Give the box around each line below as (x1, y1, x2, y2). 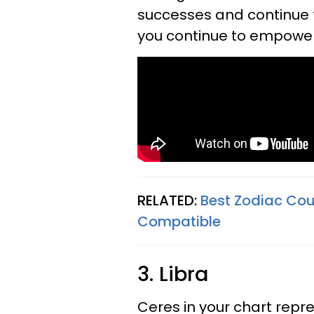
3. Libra (137, 260, 209, 288)
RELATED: (137, 191, 200, 210)
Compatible (137, 212, 221, 231)
